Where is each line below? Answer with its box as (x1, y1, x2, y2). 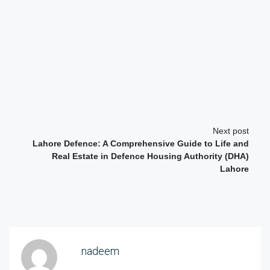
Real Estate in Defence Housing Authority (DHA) (52, 151, 249, 161)
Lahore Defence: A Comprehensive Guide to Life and (33, 138, 249, 148)
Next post (213, 125, 249, 136)
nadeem (81, 244, 119, 257)
